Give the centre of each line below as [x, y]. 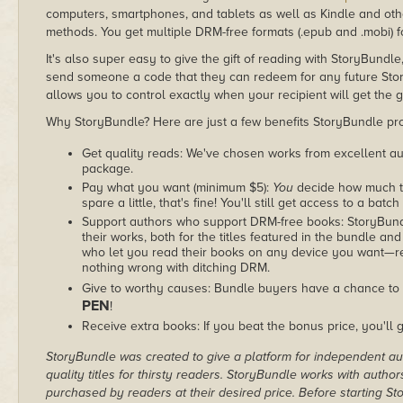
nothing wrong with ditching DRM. [176, 268]
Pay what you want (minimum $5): [177, 188]
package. [107, 169]
